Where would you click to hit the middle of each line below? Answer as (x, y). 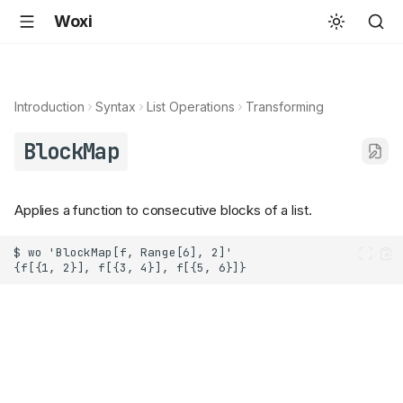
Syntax (116, 107)
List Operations (191, 107)
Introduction (49, 107)
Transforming (285, 107)
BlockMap (71, 152)
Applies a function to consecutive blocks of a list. (163, 210)
